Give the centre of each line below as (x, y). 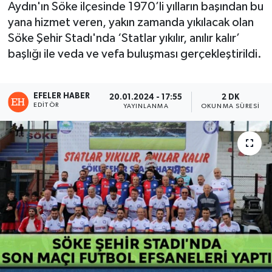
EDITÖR (46, 105)
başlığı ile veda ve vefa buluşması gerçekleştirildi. (134, 54)
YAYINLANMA (146, 107)
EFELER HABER (62, 96)
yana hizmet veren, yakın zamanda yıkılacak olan (131, 23)
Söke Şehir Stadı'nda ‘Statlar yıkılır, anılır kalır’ (124, 39)
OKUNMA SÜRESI (231, 107)
